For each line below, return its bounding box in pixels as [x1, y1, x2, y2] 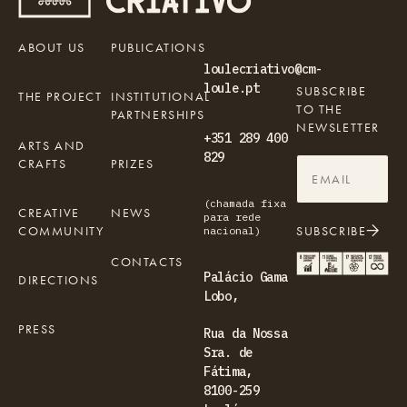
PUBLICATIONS [111, 39, 206, 56]
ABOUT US [18, 39, 85, 56]
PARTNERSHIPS [111, 106, 205, 124]
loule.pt [203, 80, 260, 97]
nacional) [203, 223, 261, 238]
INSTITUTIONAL [111, 88, 211, 105]
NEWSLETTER [296, 119, 380, 136]
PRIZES [111, 155, 154, 173]
